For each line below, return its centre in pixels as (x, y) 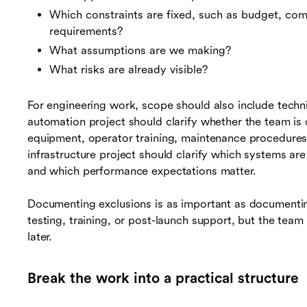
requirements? (86, 32)
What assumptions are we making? (140, 51)
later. (40, 237)
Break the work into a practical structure (163, 279)
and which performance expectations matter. (142, 171)
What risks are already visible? (128, 70)
